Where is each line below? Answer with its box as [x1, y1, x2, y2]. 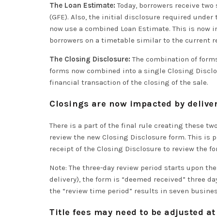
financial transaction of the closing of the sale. [49, 78, 208, 87]
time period [90, 186, 129, 195]
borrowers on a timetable [49, 36, 137, 45]
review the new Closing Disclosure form [49, 133, 185, 141]
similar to [137, 36, 170, 45]
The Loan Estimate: [49, 1, 115, 10]
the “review [49, 186, 90, 195]
